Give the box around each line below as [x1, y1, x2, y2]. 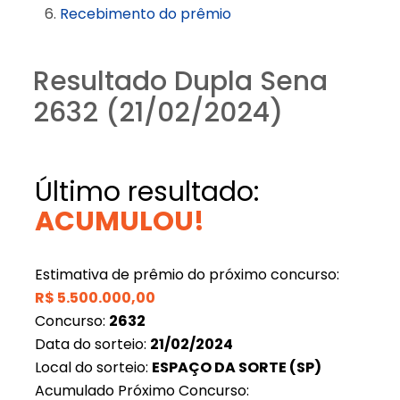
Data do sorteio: [34, 333, 150, 354]
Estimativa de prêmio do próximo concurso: [34, 263, 339, 285]
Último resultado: [34, 172, 259, 211]
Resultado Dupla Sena [32, 62, 328, 100]
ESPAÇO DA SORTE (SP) [151, 356, 321, 378]
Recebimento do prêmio [59, 3, 231, 24]
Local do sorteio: [34, 356, 152, 378]
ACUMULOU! [34, 202, 204, 240]
